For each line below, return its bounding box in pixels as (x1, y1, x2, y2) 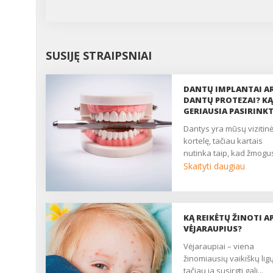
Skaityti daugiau (183, 160, 245, 172)
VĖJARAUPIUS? (183, 223, 242, 234)
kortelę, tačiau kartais (183, 135, 263, 146)
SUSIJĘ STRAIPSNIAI (46, 48, 152, 63)
